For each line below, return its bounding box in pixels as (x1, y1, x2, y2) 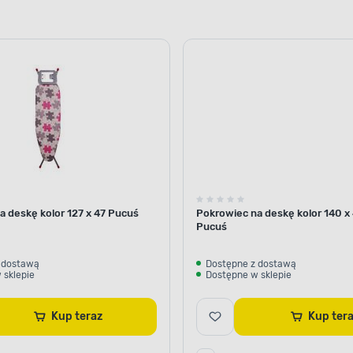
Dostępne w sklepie (206, 269, 292, 281)
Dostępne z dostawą (206, 258, 296, 269)
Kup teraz (74, 309, 102, 323)
